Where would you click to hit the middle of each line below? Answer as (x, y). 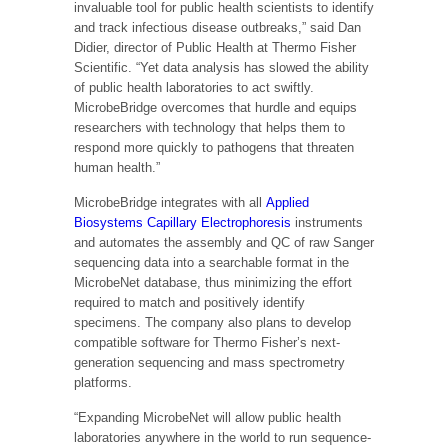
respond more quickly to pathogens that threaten (214, 147)
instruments (329, 222)
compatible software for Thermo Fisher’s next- (207, 342)
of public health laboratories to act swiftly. (194, 87)
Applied (287, 202)
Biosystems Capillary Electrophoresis (182, 222)
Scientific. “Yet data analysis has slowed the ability (221, 67)
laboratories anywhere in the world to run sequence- (222, 437)
